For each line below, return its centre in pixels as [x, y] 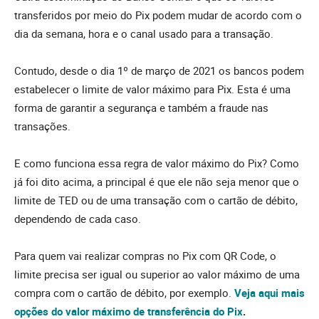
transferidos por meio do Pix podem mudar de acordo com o [158, 15]
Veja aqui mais [270, 292]
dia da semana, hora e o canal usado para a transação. [144, 33]
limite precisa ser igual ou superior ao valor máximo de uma [157, 274]
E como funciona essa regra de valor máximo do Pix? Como [157, 163]
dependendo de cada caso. [78, 218]
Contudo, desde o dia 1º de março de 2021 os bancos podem [159, 70]
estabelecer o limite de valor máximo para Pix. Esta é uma [152, 89]
